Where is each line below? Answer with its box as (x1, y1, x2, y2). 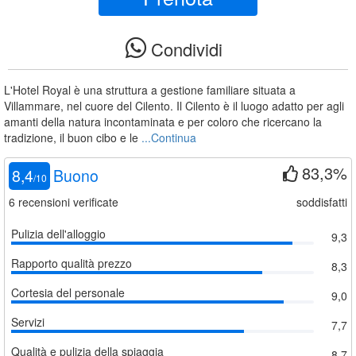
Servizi (11, 313, 44, 330)
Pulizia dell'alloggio (11, 225, 106, 242)
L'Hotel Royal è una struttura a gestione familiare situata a (4, 82, 296, 98)
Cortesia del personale (11, 284, 125, 300)
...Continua (141, 130, 196, 145)
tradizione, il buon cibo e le (4, 130, 141, 145)
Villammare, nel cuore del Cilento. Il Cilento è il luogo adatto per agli (4, 98, 344, 114)
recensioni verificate (15, 193, 118, 210)
